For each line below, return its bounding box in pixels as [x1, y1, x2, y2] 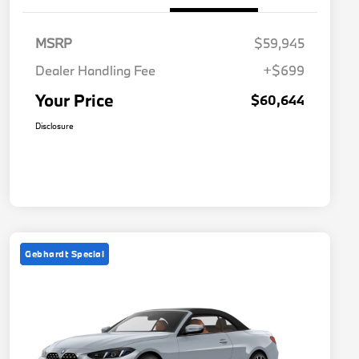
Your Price [35, 89, 114, 112]
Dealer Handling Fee [35, 62, 155, 79]
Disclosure [35, 120, 74, 132]
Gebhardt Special [25, 248, 104, 260]
